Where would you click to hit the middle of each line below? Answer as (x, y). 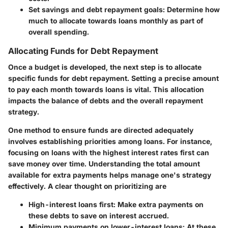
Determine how (192, 10)
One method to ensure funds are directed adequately (101, 130)
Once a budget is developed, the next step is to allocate (105, 67)
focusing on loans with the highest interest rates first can (109, 153)
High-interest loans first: (72, 205)
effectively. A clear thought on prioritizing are (87, 186)
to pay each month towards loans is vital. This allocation (106, 90)
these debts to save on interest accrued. (99, 216)
